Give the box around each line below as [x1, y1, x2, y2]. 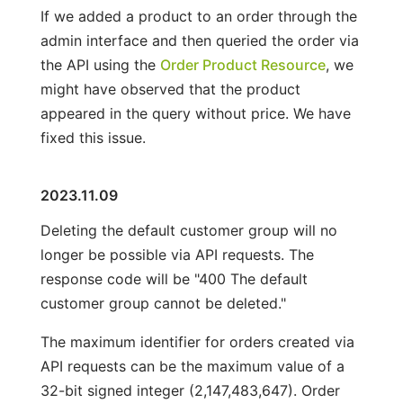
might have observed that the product [40, 79, 300, 98]
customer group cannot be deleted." [40, 293, 286, 312]
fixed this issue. [40, 128, 146, 147]
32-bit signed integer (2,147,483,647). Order [40, 381, 340, 399]
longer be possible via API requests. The [40, 245, 314, 264]
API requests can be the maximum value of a [40, 356, 345, 375]
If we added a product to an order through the [40, 6, 357, 25]
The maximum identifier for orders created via [40, 332, 354, 351]
